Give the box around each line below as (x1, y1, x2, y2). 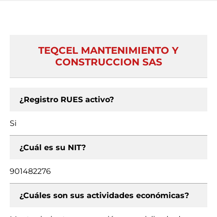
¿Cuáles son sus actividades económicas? (19, 191, 189, 200)
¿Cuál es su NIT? (19, 143, 86, 152)
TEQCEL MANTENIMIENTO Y (38, 45, 179, 56)
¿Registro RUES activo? (19, 95, 114, 104)
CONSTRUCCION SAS (55, 56, 162, 68)
